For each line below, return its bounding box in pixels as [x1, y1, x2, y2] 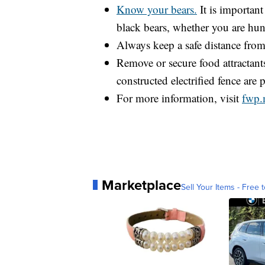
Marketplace [102, 174, 181, 195]
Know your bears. [117, 1, 197, 17]
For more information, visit [117, 90, 242, 105]
